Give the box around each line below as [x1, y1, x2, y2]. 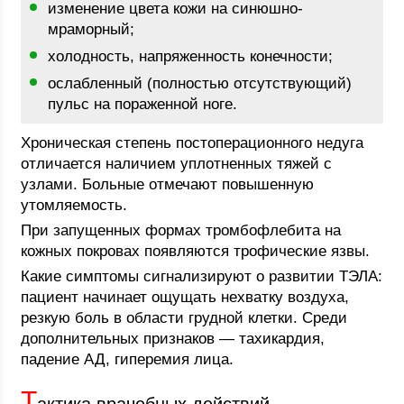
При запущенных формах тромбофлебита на [21, 222, 342, 239]
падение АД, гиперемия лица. [21, 351, 234, 368]
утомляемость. [21, 197, 128, 214]
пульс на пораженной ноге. [48, 96, 238, 113]
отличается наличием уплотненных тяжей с [21, 155, 333, 172]
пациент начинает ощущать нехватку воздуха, [21, 289, 350, 306]
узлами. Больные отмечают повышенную [21, 176, 315, 193]
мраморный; [48, 21, 135, 38]
